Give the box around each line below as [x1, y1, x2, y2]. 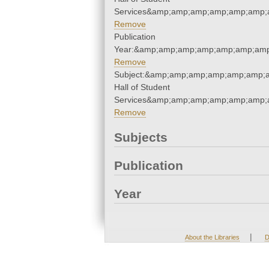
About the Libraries [184, 234, 240, 241]
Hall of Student [114, 82, 170, 92]
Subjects [114, 130, 168, 145]
